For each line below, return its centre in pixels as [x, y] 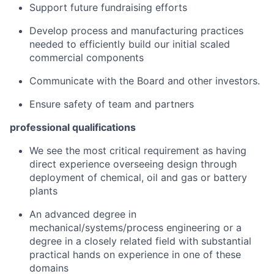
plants [43, 191]
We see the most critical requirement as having [138, 150]
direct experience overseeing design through [133, 164]
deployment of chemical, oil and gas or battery [138, 177]
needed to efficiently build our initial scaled [130, 44]
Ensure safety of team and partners [112, 104]
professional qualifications [73, 127]
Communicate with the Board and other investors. [145, 81]
